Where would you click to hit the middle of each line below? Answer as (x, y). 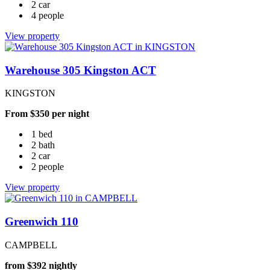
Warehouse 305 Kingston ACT (80, 70)
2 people (48, 167)
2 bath (43, 145)
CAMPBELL (31, 245)
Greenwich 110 (42, 222)
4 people (48, 15)
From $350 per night (47, 114)
